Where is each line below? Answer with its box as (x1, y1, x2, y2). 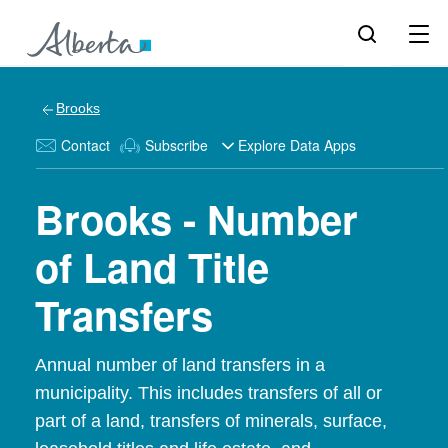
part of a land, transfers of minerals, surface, (35, 411, 387, 431)
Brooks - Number (35, 190, 358, 247)
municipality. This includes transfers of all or (35, 383, 382, 403)
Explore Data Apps (238, 135, 356, 155)
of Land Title (35, 238, 269, 295)
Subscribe (145, 135, 208, 155)
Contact (61, 135, 110, 155)
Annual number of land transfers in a (35, 355, 325, 375)
